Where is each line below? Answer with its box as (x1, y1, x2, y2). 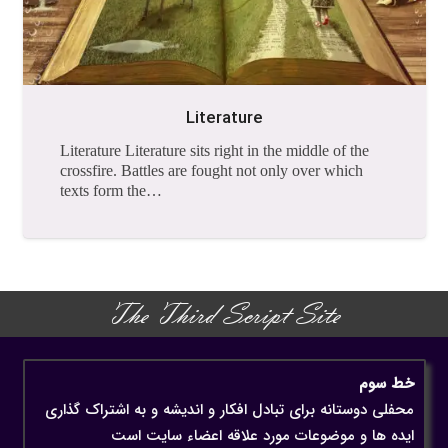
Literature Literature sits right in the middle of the (60, 141, 369, 159)
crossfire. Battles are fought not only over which (60, 161, 363, 179)
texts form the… (60, 181, 162, 199)
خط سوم (358, 372, 414, 397)
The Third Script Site (108, 295, 340, 332)
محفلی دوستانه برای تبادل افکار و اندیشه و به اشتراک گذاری (44, 398, 414, 423)
